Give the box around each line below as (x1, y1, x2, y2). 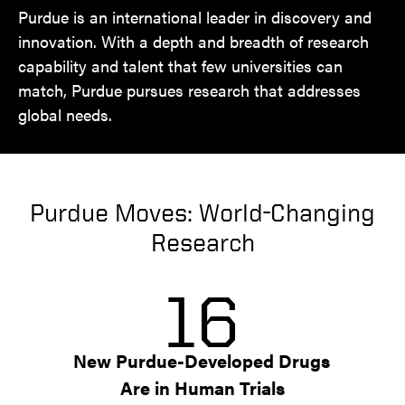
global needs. (18, 103, 112, 126)
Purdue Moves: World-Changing (30, 198, 375, 226)
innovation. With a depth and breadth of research (18, 30, 369, 52)
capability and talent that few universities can (18, 54, 343, 77)
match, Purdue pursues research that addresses (18, 79, 361, 101)
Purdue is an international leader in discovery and (18, 5, 372, 28)
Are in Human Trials (120, 374, 285, 400)
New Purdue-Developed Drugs (73, 347, 330, 373)
